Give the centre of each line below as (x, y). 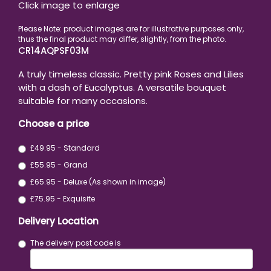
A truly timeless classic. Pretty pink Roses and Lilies (131, 74)
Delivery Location (58, 221)
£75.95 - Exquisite (63, 198)
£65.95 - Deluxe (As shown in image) (98, 181)
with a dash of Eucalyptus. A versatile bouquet (122, 87)
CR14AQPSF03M (54, 51)
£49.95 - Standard (65, 148)
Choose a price (54, 124)
